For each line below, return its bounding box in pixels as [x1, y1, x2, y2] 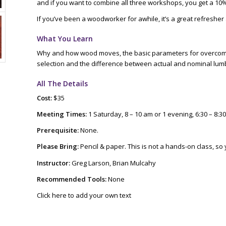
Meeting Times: [36, 109, 87, 119]
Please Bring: [36, 142, 79, 151]
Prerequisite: [36, 126, 79, 135]
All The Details [36, 79, 88, 89]
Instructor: [36, 158, 70, 167]
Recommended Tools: [36, 174, 106, 184]
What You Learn [36, 34, 93, 44]
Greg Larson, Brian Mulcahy [70, 158, 156, 167]
